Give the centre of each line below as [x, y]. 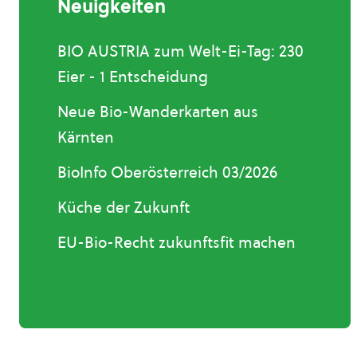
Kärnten [86, 137]
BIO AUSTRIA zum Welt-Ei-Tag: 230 [180, 51]
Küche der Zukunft [124, 207]
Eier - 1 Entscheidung [133, 76]
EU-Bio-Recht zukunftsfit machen [177, 242]
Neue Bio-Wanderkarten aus [158, 112]
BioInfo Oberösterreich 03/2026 [167, 172]
